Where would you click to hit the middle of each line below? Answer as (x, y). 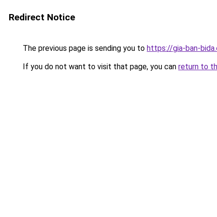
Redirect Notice (42, 17)
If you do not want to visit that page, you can (100, 67)
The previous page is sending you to (84, 48)
